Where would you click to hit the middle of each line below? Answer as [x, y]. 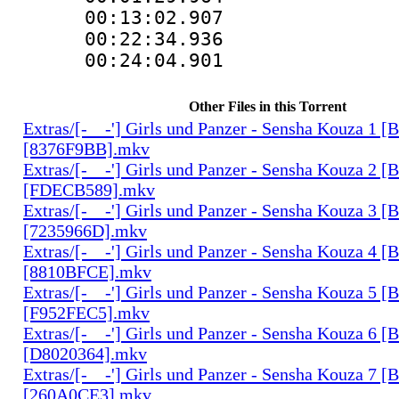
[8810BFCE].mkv [87, 271]
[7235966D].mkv [85, 230]
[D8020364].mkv [85, 353]
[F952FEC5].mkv [86, 312]
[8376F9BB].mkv [86, 148]
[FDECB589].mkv [89, 189]
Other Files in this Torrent [267, 106]
